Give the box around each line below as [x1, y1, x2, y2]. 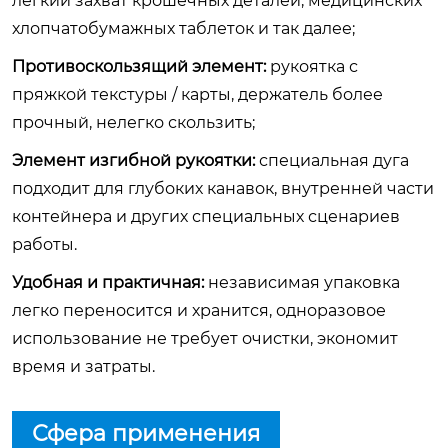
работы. [12, 234, 77, 254]
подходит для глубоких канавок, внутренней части [12, 178, 434, 198]
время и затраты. [12, 356, 155, 376]
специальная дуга [255, 150, 409, 170]
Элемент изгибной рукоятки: [12, 150, 255, 170]
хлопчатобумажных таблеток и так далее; [12, 18, 355, 38]
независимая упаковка [204, 272, 400, 292]
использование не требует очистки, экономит [12, 328, 398, 348]
